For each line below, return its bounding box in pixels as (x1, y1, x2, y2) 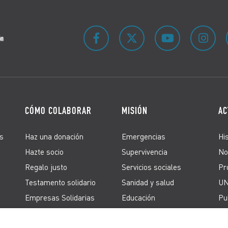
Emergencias (122, 131, 165, 141)
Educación (122, 192, 155, 202)
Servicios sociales (122, 162, 181, 172)
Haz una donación (25, 131, 83, 141)
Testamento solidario (25, 177, 96, 187)
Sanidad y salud (122, 177, 174, 187)
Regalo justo (25, 162, 67, 172)
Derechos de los (122, 208, 176, 217)
